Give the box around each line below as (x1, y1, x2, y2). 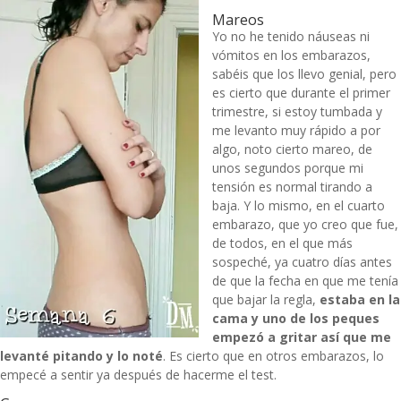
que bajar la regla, (212, 290, 320, 308)
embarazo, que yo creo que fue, (212, 215, 398, 233)
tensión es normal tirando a (212, 177, 372, 195)
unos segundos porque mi (212, 158, 363, 176)
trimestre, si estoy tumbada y (212, 102, 382, 120)
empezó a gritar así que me (212, 328, 391, 346)
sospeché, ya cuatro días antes (212, 252, 392, 270)
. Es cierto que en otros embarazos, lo (163, 346, 384, 364)
